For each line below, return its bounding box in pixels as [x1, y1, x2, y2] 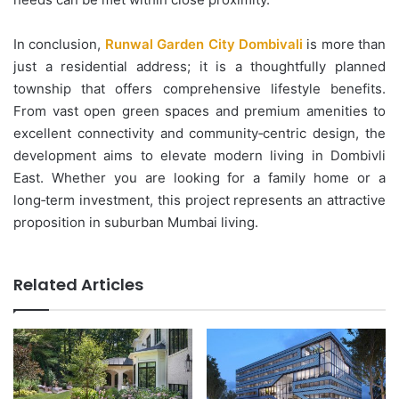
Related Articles [13, 273, 143, 296]
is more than [302, 35, 386, 53]
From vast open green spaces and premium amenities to [13, 102, 386, 119]
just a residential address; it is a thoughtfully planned [13, 57, 386, 75]
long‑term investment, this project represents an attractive [13, 191, 386, 208]
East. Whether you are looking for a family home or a [13, 168, 386, 186]
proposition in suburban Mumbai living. [13, 213, 258, 231]
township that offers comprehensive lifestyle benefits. [13, 79, 386, 97]
